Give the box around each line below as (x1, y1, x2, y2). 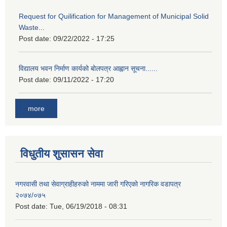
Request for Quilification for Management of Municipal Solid (19, 12, 209, 21)
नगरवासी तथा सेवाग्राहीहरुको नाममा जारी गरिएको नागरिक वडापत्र (15, 179, 181, 188)
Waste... (19, 23, 45, 32)
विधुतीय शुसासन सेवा (20, 147, 103, 160)
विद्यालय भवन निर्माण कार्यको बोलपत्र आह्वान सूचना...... (19, 64, 158, 73)
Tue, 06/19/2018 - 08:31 (50, 202, 127, 210)
